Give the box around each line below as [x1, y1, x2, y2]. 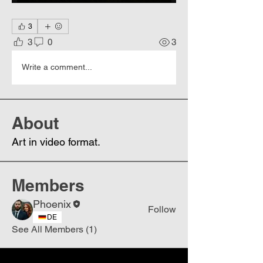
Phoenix [33, 197, 71, 210]
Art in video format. [12, 135, 100, 148]
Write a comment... [22, 62, 92, 72]
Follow [148, 204, 176, 215]
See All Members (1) [12, 223, 97, 235]
